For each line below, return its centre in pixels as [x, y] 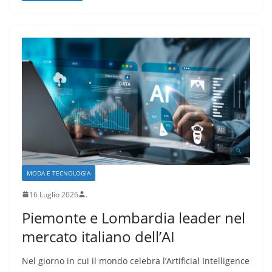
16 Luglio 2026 [54, 194]
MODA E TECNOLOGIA [59, 173]
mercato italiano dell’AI [98, 236]
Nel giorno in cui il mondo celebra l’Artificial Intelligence [136, 260]
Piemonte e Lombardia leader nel [134, 217]
